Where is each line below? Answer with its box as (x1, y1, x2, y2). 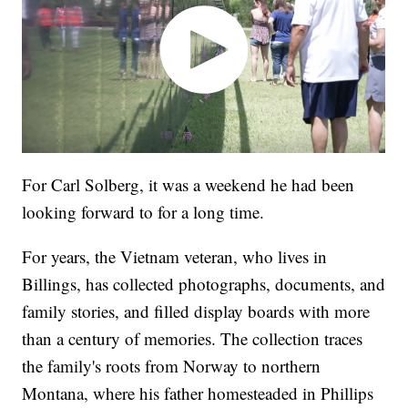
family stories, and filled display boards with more (22, 299, 371, 322)
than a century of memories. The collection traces (22, 326, 363, 350)
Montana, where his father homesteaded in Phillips (22, 381, 374, 404)
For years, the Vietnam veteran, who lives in (22, 244, 328, 268)
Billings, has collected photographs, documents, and (22, 271, 386, 295)
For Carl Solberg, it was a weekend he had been (22, 172, 355, 196)
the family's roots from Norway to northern (22, 353, 321, 377)
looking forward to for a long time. (22, 199, 265, 223)
